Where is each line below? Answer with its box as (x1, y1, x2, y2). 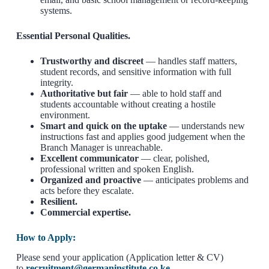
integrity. (40, 77, 73, 88)
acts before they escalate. (40, 185, 134, 196)
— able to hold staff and (127, 88, 222, 98)
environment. (40, 109, 90, 120)
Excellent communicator (40, 153, 139, 163)
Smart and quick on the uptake (40, 120, 167, 131)
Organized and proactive (40, 174, 141, 185)
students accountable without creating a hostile (40, 98, 216, 109)
